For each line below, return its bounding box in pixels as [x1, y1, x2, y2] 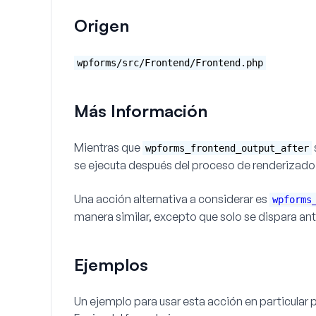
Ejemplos [74, 254, 148, 275]
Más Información [74, 100, 207, 121]
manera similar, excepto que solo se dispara [74, 209, 299, 224]
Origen [74, 15, 129, 36]
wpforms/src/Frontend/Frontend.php [77, 57, 263, 68]
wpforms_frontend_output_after [145, 142, 309, 154]
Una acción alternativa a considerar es [74, 192, 269, 206]
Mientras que [74, 140, 142, 154]
